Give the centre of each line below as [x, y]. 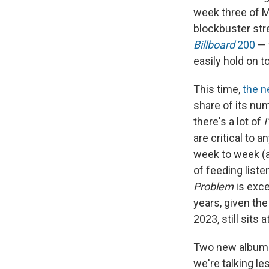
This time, [218, 89]
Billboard [214, 45]
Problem [213, 187]
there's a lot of [228, 122]
